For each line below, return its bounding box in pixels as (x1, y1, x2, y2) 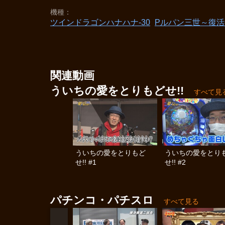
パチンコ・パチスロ (50, 194, 154, 207)
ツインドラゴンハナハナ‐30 (50, 18, 150, 27)
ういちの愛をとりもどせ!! (50, 84, 184, 97)
